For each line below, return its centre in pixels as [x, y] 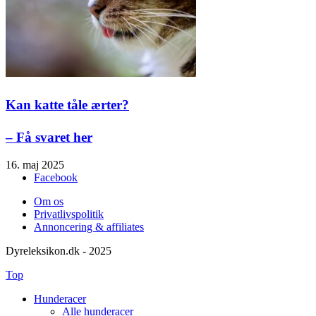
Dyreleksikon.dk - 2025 [59, 251]
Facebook [56, 178]
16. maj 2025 [35, 165]
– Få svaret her [49, 138]
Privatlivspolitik [69, 214]
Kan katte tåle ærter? [67, 104]
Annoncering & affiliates [89, 227]
